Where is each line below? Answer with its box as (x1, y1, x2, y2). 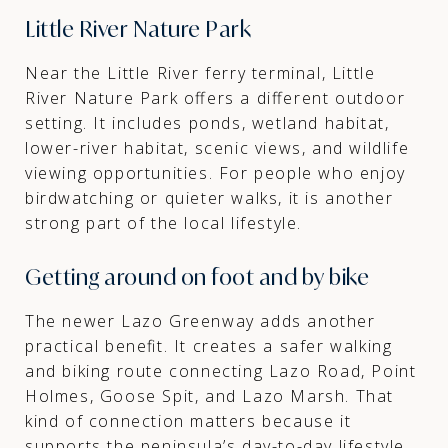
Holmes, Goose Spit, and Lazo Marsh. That (25, 384, 395, 407)
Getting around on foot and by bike (25, 262, 369, 291)
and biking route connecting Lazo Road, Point (25, 359, 417, 382)
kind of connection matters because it (25, 409, 352, 432)
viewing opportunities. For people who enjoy (25, 161, 406, 184)
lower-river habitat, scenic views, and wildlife (25, 136, 410, 159)
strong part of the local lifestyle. (25, 211, 303, 234)
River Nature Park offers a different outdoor (25, 86, 406, 109)
